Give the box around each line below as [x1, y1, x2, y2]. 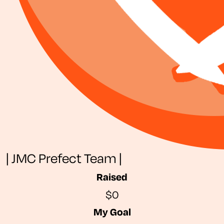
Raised [96, 170, 127, 183]
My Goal [93, 205, 131, 218]
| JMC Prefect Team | [6, 149, 122, 166]
